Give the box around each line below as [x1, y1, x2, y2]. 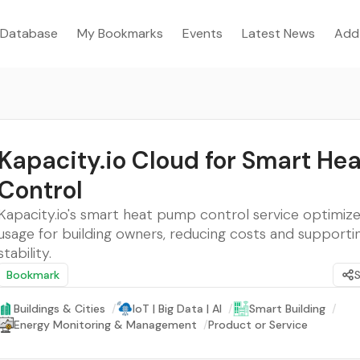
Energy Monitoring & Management [14, 317, 197, 332]
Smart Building [249, 301, 325, 316]
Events [182, 25, 223, 42]
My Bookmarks [77, 25, 163, 42]
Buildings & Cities [14, 301, 105, 316]
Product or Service [208, 317, 308, 332]
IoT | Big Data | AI [133, 301, 222, 316]
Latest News [242, 25, 315, 42]
